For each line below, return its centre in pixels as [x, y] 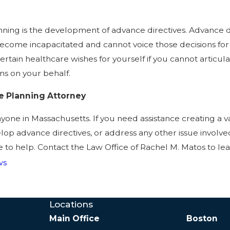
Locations [71, 204]
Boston [202, 218]
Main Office [74, 218]
